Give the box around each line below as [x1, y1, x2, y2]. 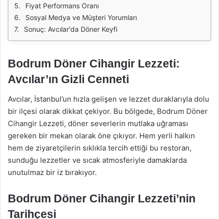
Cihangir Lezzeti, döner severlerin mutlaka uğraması [8, 118, 188, 128]
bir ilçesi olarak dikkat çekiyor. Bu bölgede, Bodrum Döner [8, 106, 208, 116]
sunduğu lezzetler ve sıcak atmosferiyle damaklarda [8, 155, 187, 165]
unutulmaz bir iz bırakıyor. [8, 167, 97, 177]
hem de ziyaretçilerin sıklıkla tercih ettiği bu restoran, [8, 143, 192, 153]
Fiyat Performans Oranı [25, 1, 99, 10]
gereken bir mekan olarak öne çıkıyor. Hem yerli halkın [8, 131, 195, 140]
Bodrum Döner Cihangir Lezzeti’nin [8, 192, 196, 205]
